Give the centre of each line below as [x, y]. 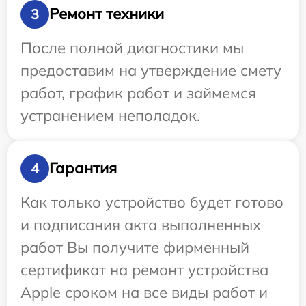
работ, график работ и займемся [138, 93]
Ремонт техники [107, 14]
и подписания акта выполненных [141, 224]
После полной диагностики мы [132, 47]
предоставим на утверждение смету [151, 70]
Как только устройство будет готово [152, 202]
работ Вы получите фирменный [135, 247]
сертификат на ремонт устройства [144, 269]
